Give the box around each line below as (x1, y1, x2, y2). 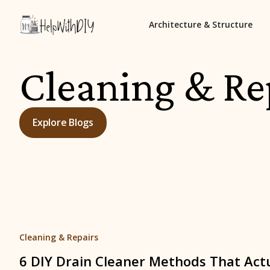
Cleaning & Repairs (19, 231, 98, 243)
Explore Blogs (33, 116, 93, 129)
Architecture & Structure (149, 19, 253, 30)
